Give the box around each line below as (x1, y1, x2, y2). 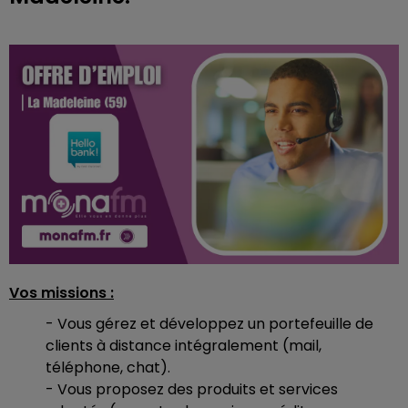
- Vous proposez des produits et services (46, 378, 338, 400)
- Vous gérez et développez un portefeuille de (46, 312, 373, 334)
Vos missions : (9, 281, 114, 303)
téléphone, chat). (46, 356, 170, 378)
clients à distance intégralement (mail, (46, 334, 321, 356)
